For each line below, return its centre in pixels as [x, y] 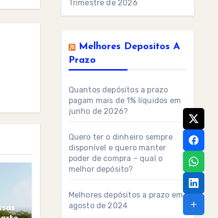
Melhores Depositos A [129, 47]
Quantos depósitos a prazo [118, 90]
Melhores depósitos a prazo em [126, 195]
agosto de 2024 [98, 206]
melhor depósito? [101, 169]
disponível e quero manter [117, 148]
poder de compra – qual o [116, 158]
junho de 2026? [98, 111]
